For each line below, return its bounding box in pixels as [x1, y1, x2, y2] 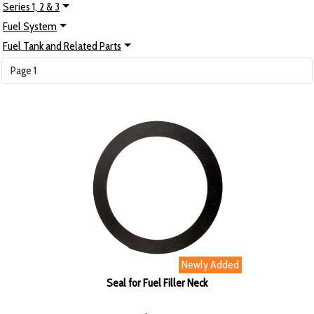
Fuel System [3, 20, 57, 34]
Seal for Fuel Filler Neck [107, 276, 207, 290]
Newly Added [182, 258, 239, 272]
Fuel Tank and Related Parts [3, 39, 121, 53]
